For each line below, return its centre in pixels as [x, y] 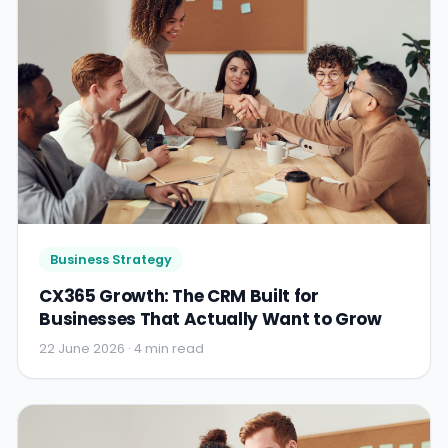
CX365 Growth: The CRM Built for [179, 296]
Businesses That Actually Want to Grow [210, 319]
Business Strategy [110, 260]
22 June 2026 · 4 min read [122, 348]
